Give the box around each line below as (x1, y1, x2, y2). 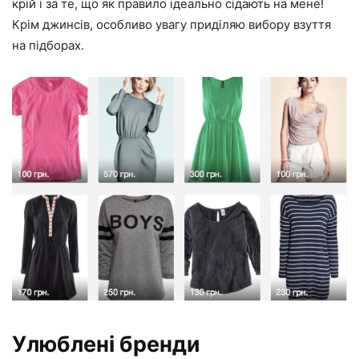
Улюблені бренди (12, 330, 200, 357)
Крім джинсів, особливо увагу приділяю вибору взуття (12, 16, 331, 32)
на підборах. (12, 37, 84, 53)
